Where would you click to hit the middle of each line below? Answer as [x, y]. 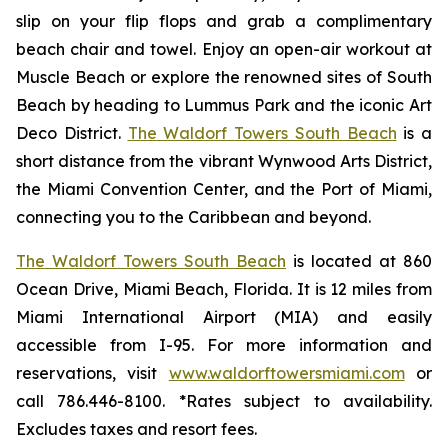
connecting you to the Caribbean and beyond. [193, 217]
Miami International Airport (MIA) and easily [224, 317]
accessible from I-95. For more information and [224, 345]
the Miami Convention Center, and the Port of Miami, [224, 189]
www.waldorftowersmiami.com [286, 373]
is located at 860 [359, 261]
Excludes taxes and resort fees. [136, 429]
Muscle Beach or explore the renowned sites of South [224, 77]
